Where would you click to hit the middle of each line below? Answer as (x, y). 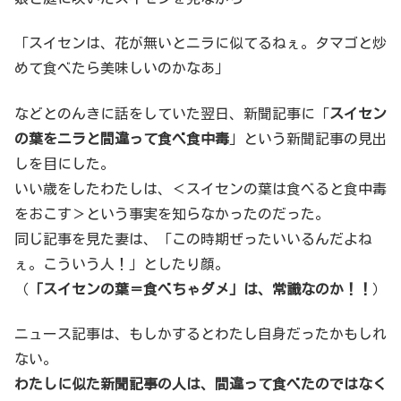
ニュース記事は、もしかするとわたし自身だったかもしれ (200, 334)
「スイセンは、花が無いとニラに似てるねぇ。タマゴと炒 (200, 43)
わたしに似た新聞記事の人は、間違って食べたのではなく (200, 384)
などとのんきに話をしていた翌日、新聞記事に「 (172, 113)
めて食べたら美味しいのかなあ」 (122, 68)
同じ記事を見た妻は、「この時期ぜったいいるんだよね (193, 239)
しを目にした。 (64, 163)
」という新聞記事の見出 (308, 138)
